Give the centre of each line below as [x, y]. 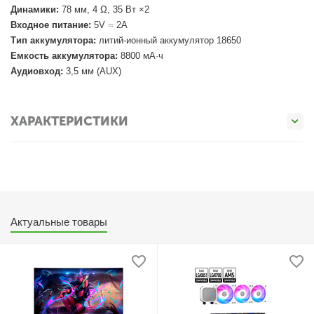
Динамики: [35, 9]
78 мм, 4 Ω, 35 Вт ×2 [104, 9]
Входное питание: [51, 25]
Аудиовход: [37, 71]
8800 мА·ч [141, 56]
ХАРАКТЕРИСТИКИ [69, 121]
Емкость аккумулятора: [64, 56]
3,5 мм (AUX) [93, 71]
